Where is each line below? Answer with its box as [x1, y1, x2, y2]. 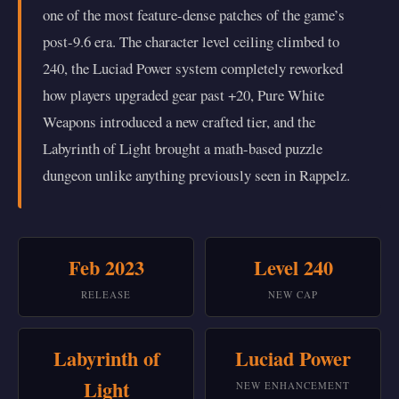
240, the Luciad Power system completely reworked [43, 58, 343, 78]
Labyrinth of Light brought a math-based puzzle [43, 138, 322, 159]
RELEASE [81, 288, 131, 301]
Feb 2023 [68, 253, 144, 282]
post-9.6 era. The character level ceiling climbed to [43, 31, 339, 52]
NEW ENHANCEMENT [236, 379, 350, 392]
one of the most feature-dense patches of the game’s [43, 4, 345, 25]
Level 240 [253, 253, 333, 282]
